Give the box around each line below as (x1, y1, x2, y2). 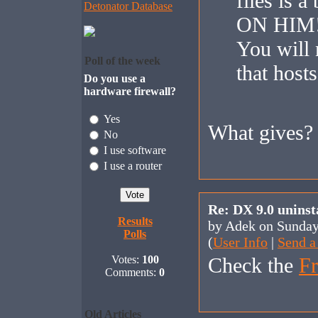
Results (117, 215, 153, 227)
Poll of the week (84, 55, 160, 67)
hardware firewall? (84, 85, 176, 97)
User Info (213, 234, 268, 250)
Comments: (105, 266, 159, 278)
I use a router (104, 160, 162, 172)
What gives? (208, 121, 313, 144)
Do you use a (84, 72, 146, 84)
